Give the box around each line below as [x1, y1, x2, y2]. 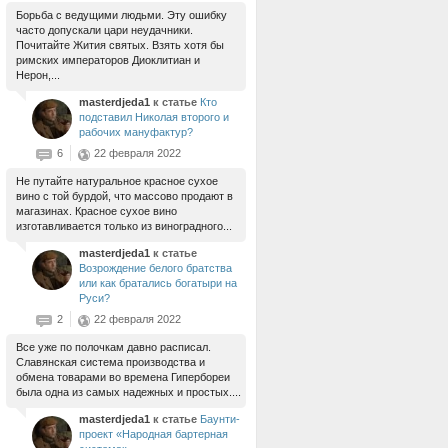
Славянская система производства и [16, 356, 205, 368]
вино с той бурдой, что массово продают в [16, 190, 233, 202]
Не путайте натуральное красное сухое [16, 175, 218, 187]
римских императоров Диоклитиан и [16, 54, 200, 66]
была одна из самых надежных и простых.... [16, 386, 241, 398]
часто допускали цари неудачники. [16, 24, 193, 36]
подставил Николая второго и [79, 111, 229, 123]
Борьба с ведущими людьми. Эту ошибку [16, 9, 227, 21]
